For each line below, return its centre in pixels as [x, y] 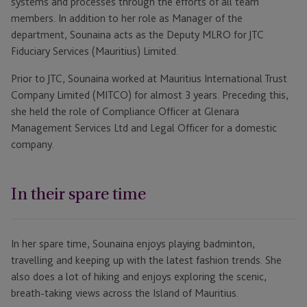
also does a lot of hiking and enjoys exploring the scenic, [139, 277]
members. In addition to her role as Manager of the [127, 19]
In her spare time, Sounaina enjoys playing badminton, [133, 244]
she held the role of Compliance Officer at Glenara [125, 112]
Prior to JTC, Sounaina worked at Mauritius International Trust [149, 79]
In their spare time [78, 194]
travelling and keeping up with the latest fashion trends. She [146, 260]
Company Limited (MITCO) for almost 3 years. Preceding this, [150, 95]
